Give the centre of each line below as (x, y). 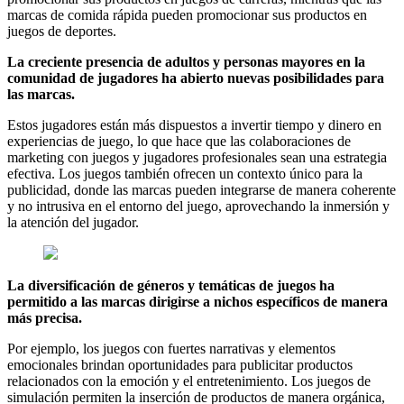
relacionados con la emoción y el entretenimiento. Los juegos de (189, 381)
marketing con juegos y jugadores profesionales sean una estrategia (197, 157)
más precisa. (45, 317)
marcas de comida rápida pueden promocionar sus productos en (187, 14)
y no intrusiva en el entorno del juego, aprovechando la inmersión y (198, 206)
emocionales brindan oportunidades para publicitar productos (180, 364)
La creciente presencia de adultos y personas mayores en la (186, 61)
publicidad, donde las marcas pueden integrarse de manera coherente (202, 189)
